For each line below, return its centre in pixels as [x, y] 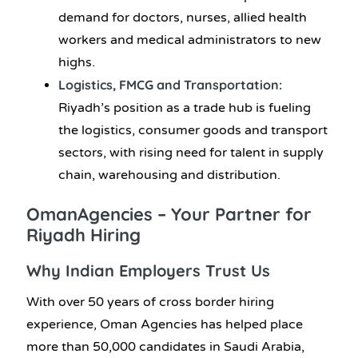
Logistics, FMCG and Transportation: [170, 84]
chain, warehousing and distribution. [169, 175]
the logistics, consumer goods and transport [193, 130]
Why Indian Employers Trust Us [148, 270]
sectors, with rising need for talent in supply [191, 152]
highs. [77, 62]
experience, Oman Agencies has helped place [165, 324]
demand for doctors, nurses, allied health [183, 17]
